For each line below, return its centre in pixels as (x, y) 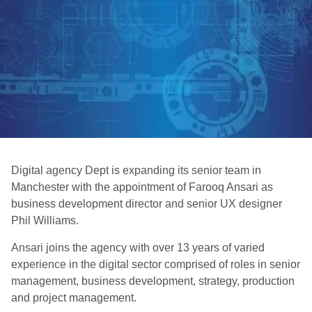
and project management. (74, 298)
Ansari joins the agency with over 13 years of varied (138, 248)
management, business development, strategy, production (153, 281)
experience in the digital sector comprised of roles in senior (156, 264)
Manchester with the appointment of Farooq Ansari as (142, 187)
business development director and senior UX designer (147, 204)
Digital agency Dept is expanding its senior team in (136, 170)
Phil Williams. (45, 220)
